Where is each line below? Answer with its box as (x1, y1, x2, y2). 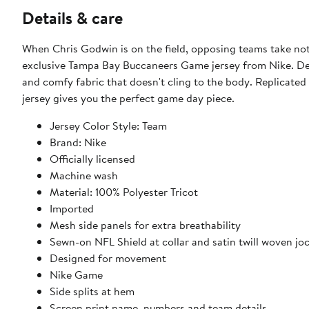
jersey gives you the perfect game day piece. (22, 90, 235, 106)
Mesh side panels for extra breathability (50, 217, 241, 232)
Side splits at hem (50, 283, 134, 299)
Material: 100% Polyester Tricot (50, 183, 198, 199)
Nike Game (50, 266, 103, 282)
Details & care (22, 6, 123, 30)
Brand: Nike (50, 134, 106, 150)
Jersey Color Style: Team (50, 117, 167, 133)
